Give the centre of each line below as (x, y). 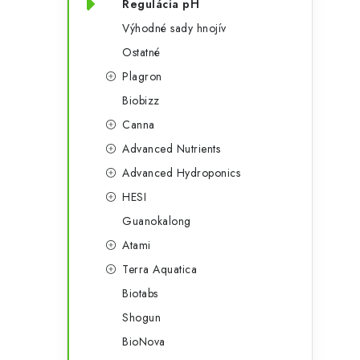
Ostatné (141, 52)
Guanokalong (157, 221)
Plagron (142, 76)
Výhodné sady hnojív (174, 28)
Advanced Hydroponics (181, 173)
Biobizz (141, 100)
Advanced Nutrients (171, 149)
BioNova (144, 342)
